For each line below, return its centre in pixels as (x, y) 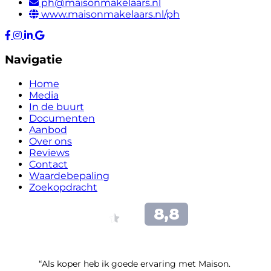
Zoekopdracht (63, 187)
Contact (48, 164)
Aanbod (48, 129)
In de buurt (57, 106)
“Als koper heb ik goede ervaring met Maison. (135, 263)
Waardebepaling (69, 175)
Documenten (62, 118)
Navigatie (34, 59)
